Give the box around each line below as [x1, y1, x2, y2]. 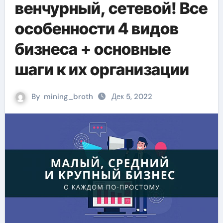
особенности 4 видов [14, 19, 179, 38]
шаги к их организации [14, 60, 189, 79]
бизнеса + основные [14, 39, 171, 59]
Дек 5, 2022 [111, 92, 152, 102]
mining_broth [44, 92, 93, 102]
